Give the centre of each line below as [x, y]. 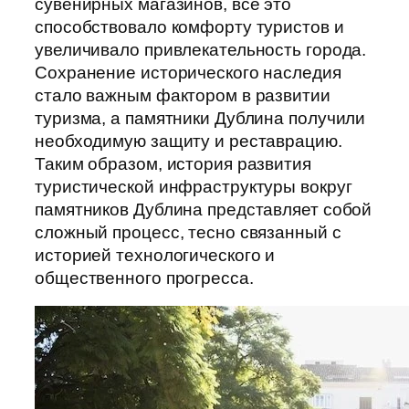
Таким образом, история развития [173, 163]
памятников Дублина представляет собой [204, 209]
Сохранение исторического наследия [188, 72]
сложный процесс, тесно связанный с [188, 232]
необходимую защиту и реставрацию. [189, 141]
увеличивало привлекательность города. [201, 49]
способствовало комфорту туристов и [189, 26]
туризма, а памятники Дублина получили [200, 118]
